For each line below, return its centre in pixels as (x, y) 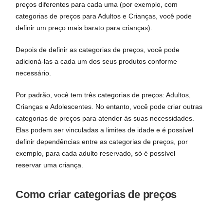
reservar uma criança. (49, 165)
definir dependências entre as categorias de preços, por (102, 142)
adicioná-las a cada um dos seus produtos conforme (96, 61)
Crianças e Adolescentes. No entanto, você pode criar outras (109, 107)
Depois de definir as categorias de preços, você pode (98, 50)
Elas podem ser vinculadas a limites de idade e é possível (104, 130)
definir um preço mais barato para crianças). (84, 28)
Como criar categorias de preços (96, 194)
